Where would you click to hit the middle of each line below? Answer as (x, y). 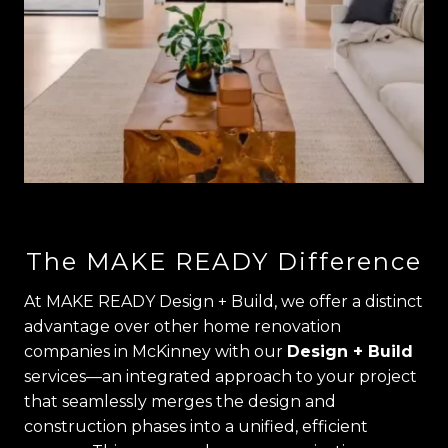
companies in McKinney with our (155, 352)
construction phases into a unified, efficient (196, 427)
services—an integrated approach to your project (220, 377)
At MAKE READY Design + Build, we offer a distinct (223, 302)
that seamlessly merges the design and (180, 402)
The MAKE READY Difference (224, 262)
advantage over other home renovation (182, 327)
